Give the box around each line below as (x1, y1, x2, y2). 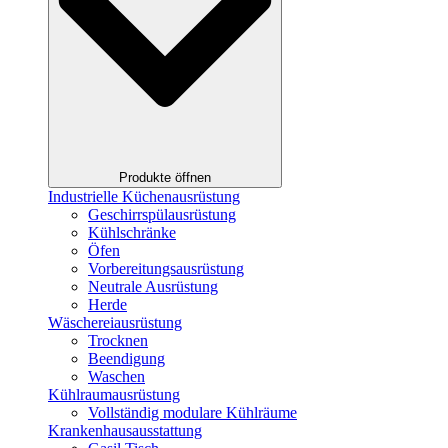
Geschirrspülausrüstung (88, 206, 236, 224)
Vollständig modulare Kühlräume (88, 404, 297, 422)
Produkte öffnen (119, 170, 211, 186)
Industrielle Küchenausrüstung (48, 188, 240, 206)
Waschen (88, 368, 145, 386)
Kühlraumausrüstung (48, 386, 180, 404)
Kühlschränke (88, 224, 176, 242)
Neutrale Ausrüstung (88, 278, 218, 296)
